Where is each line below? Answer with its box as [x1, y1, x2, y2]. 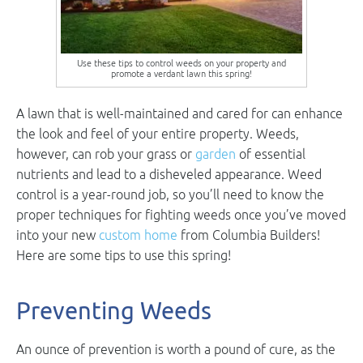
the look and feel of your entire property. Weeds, [16, 126, 299, 141]
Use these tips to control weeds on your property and [77, 57, 286, 68]
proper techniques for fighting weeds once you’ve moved [16, 207, 346, 222]
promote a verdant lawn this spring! [111, 67, 252, 79]
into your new [16, 227, 99, 242]
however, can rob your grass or [16, 146, 195, 161]
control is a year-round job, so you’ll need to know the [16, 186, 324, 202]
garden [195, 146, 236, 161]
